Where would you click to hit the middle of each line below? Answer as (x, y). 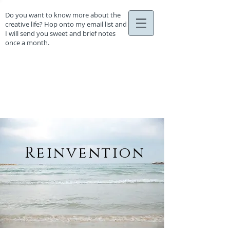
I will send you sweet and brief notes (60, 33)
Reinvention (85, 153)
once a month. (27, 43)
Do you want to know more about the (63, 15)
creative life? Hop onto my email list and (66, 24)
